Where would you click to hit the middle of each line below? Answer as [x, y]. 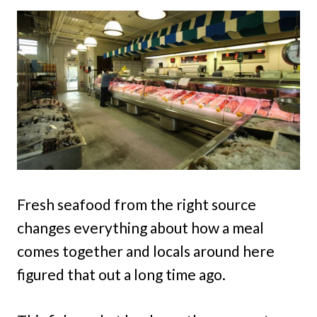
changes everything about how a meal [140, 227]
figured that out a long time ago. [121, 274]
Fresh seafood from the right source [137, 204]
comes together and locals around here [146, 251]
